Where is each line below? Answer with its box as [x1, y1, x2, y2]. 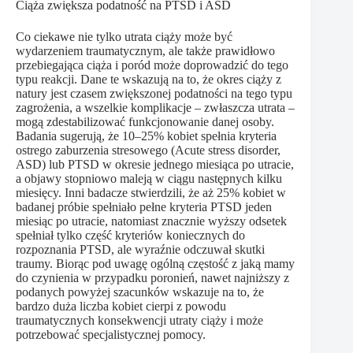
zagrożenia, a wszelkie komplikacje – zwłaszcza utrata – [16, 100, 295, 114]
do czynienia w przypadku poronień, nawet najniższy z [16, 270, 289, 284]
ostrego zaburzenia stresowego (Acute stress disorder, [16, 143, 281, 157]
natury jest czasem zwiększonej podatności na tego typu [16, 86, 292, 100]
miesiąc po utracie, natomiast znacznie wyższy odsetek [16, 214, 287, 228]
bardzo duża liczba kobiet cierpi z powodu [16, 299, 226, 313]
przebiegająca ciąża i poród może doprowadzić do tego [16, 58, 288, 72]
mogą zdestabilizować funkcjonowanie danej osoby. [16, 114, 274, 128]
